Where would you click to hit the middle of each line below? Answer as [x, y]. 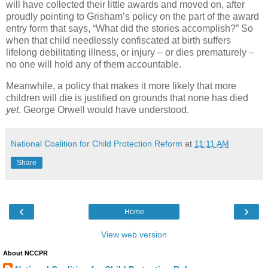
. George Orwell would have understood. [104, 109]
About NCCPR [25, 253]
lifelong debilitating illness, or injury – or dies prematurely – [130, 52]
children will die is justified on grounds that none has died [127, 98]
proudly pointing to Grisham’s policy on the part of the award [133, 16]
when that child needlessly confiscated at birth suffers [118, 40]
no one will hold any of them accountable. [95, 64]
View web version [134, 234]
